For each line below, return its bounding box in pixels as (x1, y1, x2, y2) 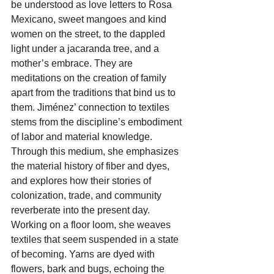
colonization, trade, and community (11, 190, 164, 201)
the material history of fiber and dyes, (11, 161, 172, 172)
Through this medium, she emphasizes (11, 146, 181, 157)
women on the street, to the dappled (11, 29, 168, 40)
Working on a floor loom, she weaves (11, 220, 173, 231)
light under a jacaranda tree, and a (11, 43, 161, 54)
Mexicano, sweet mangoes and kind (11, 14, 169, 25)
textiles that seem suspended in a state (11, 234, 181, 245)
